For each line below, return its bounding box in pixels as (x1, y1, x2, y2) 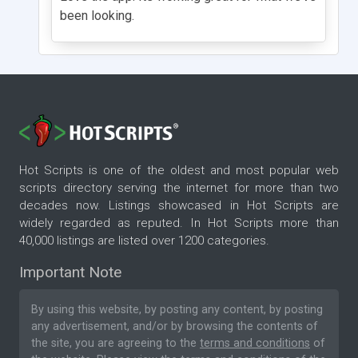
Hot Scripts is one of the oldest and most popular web (19, 163, 339, 178)
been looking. (60, 7, 134, 23)
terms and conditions (200, 336, 310, 351)
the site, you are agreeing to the (31, 336, 200, 351)
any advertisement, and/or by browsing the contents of (31, 320, 318, 334)
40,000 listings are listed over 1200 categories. (19, 233, 269, 249)
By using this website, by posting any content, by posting (31, 303, 323, 317)
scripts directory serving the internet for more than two (19, 181, 339, 196)
